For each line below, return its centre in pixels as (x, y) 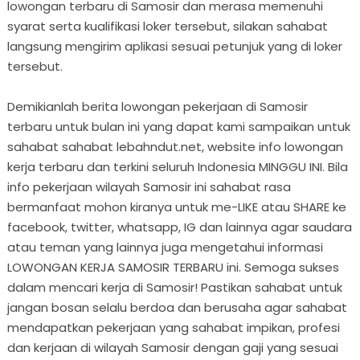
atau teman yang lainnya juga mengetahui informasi (165, 247)
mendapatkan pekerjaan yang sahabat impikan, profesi (173, 327)
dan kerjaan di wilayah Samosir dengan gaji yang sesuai (172, 347)
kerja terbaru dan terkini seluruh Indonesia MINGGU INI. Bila (177, 166)
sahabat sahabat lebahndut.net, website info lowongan (175, 146)
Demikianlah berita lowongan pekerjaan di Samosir (157, 106)
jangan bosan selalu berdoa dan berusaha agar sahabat (177, 307)
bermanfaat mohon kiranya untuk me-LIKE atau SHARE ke (176, 207)
